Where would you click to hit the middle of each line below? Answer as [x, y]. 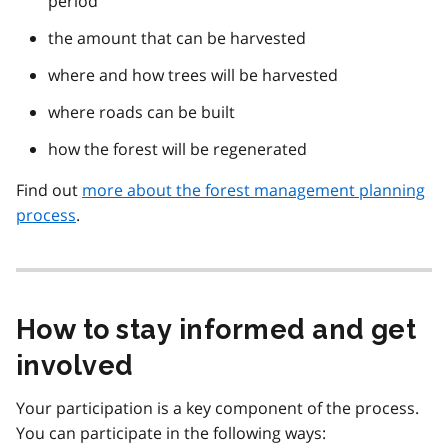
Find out [49, 190]
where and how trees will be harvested [193, 75]
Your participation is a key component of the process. [217, 408]
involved [75, 366]
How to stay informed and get [216, 330]
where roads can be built [141, 112]
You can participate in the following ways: [171, 433]
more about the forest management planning [253, 190]
